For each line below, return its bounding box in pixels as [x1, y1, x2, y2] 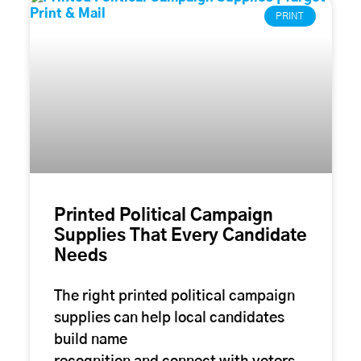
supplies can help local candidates [53, 310, 284, 326]
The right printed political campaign [53, 288, 295, 304]
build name [53, 332, 127, 347]
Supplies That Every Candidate [53, 226, 307, 244]
